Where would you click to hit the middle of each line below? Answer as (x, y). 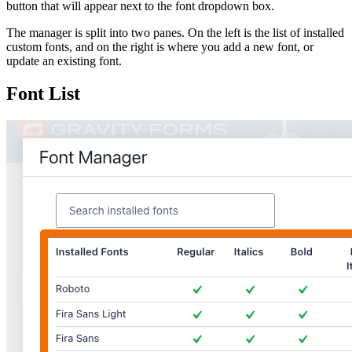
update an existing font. (64, 60)
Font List (43, 94)
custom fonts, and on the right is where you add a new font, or (160, 46)
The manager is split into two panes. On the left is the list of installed (175, 32)
